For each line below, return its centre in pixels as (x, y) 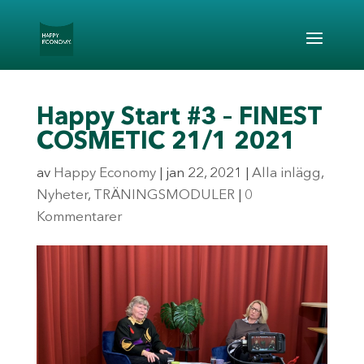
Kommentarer (79, 217)
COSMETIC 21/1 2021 (166, 142)
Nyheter (62, 195)
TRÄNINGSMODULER (164, 195)
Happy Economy (104, 173)
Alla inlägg (286, 173)
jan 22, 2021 (204, 173)
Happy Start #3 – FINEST (179, 118)
